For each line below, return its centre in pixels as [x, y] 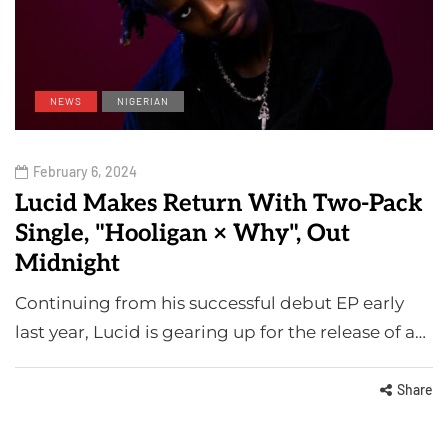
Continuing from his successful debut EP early [209, 302]
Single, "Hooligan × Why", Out [182, 233]
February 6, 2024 [85, 171]
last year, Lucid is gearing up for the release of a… [220, 331]
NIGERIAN [143, 100]
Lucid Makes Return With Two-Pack [219, 203]
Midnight [67, 263]
